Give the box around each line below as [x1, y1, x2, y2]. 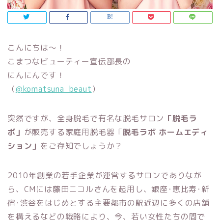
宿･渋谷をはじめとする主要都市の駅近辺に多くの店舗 [7, 197, 210, 209]
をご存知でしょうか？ [40, 140, 123, 152]
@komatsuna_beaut [15, 83, 92, 95]
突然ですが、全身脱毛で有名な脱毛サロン [7, 113, 165, 124]
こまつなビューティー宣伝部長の [7, 56, 132, 67]
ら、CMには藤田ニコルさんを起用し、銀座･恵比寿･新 [7, 184, 210, 195]
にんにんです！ [7, 70, 65, 81]
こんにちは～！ [7, 42, 65, 54]
